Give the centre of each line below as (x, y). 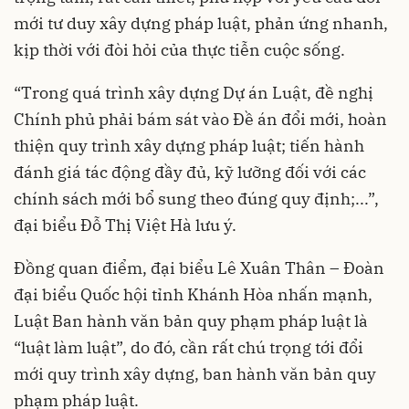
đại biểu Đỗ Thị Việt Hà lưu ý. (125, 225)
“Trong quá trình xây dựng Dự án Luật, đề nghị (194, 92)
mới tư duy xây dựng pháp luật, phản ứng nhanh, (201, 23)
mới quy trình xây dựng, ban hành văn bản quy (195, 373)
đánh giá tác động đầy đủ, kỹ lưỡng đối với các (190, 172)
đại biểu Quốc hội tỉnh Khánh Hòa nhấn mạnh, (193, 294)
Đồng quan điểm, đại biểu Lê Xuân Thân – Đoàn (199, 267)
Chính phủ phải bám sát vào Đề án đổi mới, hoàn (200, 119)
